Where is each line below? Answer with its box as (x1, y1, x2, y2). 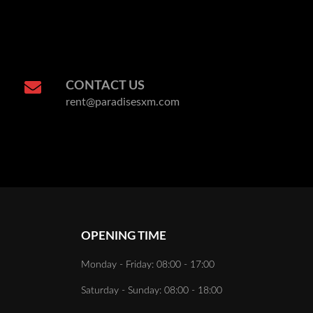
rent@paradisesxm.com (66, 96, 180, 108)
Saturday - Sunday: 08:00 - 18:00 (81, 284, 222, 296)
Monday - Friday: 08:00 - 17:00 (81, 259, 214, 270)
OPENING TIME (81, 229, 166, 242)
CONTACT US (66, 79, 145, 92)
